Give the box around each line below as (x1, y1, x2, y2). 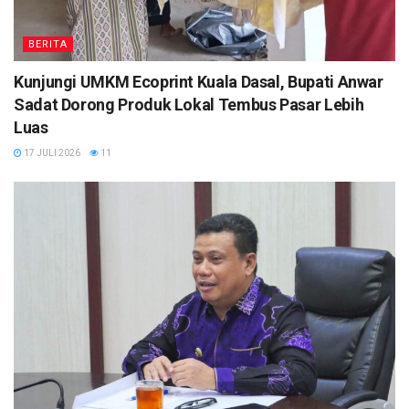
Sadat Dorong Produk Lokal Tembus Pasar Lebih (14, 95, 364, 115)
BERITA (28, 38, 68, 51)
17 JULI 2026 (22, 148, 80, 159)
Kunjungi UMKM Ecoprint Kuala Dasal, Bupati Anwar (14, 72, 383, 92)
